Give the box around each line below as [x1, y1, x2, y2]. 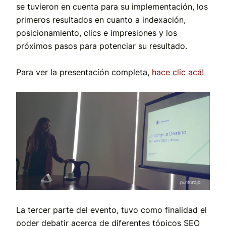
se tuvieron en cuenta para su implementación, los [16, 1, 208, 12]
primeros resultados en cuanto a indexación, [16, 14, 186, 25]
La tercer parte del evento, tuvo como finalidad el [16, 205, 207, 215]
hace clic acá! [152, 67, 204, 77]
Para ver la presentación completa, [16, 67, 149, 77]
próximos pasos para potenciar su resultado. [16, 40, 187, 51]
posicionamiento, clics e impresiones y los [16, 27, 177, 38]
